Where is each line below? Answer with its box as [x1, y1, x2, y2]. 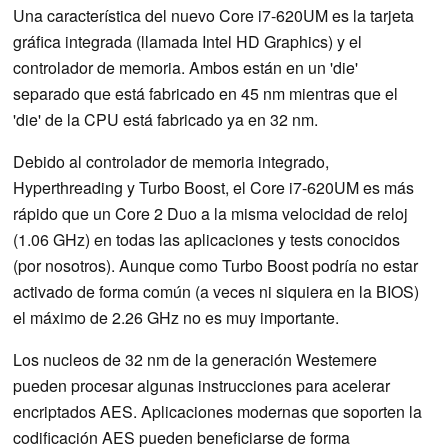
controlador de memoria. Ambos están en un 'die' [13, 55, 358, 79]
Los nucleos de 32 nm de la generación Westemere [13, 347, 377, 371]
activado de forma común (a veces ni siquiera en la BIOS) [13, 279, 419, 303]
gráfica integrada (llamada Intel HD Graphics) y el [13, 29, 362, 53]
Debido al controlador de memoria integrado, [13, 149, 329, 173]
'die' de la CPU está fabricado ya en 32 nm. [13, 107, 318, 131]
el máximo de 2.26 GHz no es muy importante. [13, 305, 339, 329]
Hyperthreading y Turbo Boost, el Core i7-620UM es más [13, 175, 414, 199]
